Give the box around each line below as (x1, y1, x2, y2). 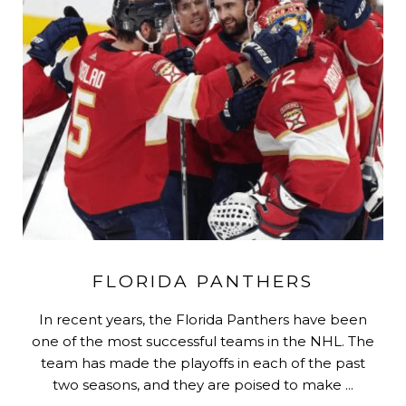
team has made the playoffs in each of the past (41, 354, 365, 372)
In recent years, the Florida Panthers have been (39, 311, 367, 329)
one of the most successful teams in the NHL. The (32, 333, 374, 351)
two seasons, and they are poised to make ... (53, 376, 353, 394)
